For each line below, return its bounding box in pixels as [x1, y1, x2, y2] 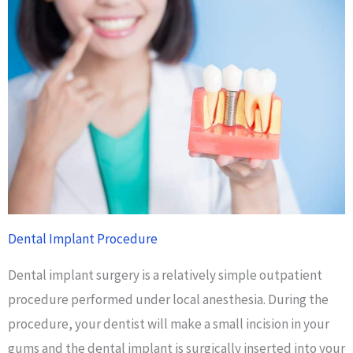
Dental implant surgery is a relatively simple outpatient [8, 266, 322, 284]
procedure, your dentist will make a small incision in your [8, 314, 329, 333]
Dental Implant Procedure [8, 229, 158, 247]
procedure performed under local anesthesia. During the [8, 290, 329, 308]
